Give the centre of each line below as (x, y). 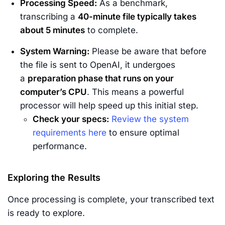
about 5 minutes (52, 30)
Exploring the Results (54, 178)
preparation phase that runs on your (101, 78)
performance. (60, 146)
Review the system (150, 119)
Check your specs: (71, 119)
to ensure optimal (143, 133)
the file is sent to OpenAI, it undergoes (98, 65)
